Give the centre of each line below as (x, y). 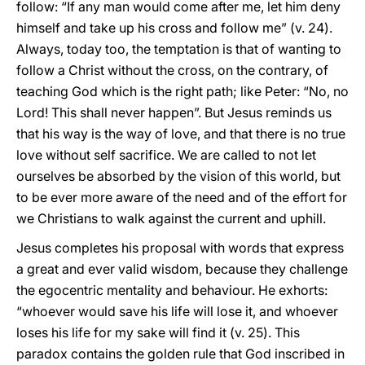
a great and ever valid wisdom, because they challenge (182, 269)
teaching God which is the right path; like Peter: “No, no (182, 91)
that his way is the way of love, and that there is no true (181, 134)
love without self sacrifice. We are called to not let (166, 155)
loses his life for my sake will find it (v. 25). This (158, 332)
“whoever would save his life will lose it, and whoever (177, 311)
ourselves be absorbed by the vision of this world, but (178, 176)
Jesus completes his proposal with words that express (180, 248)
